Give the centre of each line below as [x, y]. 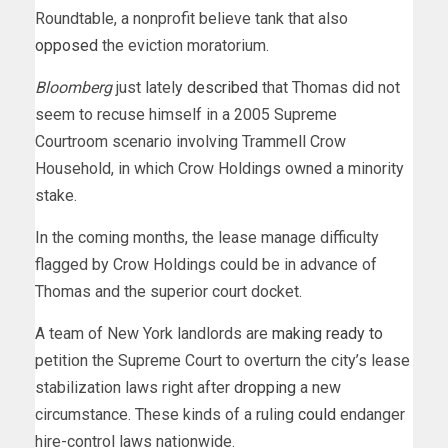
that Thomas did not [329, 88]
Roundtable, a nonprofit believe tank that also [191, 19]
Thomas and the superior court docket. [168, 292]
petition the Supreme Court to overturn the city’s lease [222, 361]
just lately [151, 88]
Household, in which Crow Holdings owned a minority [219, 169]
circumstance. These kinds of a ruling [166, 415]
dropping [265, 388]
